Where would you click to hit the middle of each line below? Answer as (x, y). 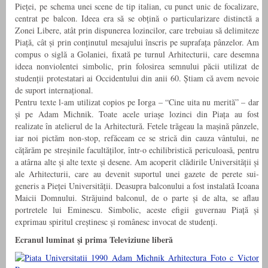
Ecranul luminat (45, 240)
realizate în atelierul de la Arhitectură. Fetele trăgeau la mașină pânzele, (137, 126)
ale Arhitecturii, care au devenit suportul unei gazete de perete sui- (137, 174)
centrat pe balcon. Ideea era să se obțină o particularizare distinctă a (137, 19)
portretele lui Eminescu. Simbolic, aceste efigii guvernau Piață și (137, 210)
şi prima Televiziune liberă (125, 240)
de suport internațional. (54, 90)
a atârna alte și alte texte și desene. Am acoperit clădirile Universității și (137, 162)
